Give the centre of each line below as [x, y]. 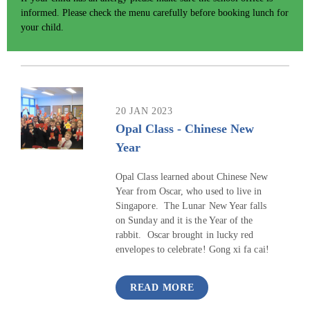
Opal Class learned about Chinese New [192, 177]
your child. [44, 28]
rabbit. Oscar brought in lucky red [185, 235]
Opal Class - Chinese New [185, 128]
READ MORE [162, 287]
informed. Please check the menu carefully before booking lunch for [155, 13]
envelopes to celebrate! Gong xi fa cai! [192, 250]
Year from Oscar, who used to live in [189, 192]
